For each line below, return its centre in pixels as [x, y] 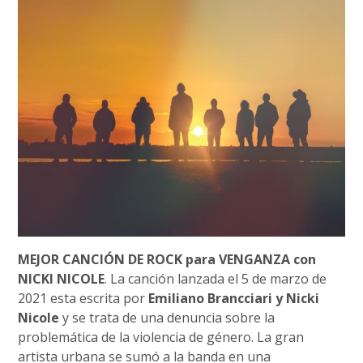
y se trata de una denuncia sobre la [167, 318]
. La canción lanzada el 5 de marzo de [216, 279]
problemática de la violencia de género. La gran [161, 337]
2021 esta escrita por [83, 299]
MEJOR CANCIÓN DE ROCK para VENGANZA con [167, 260]
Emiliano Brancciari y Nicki [234, 299]
